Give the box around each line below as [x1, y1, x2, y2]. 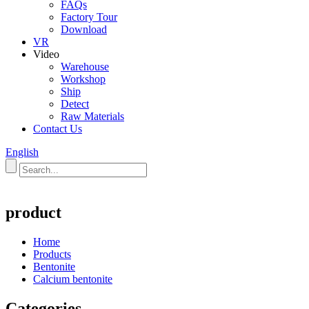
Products [33, 248, 71, 260]
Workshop [61, 73, 106, 85]
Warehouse [61, 61, 109, 72]
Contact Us [33, 123, 82, 134]
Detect [61, 98, 89, 110]
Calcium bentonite [33, 272, 112, 285]
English [6, 146, 39, 158]
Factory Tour [61, 11, 117, 23]
